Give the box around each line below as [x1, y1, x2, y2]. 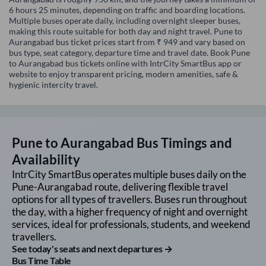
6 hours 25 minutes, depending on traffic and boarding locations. [9, 5, 245, 15]
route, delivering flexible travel [93, 180, 228, 194]
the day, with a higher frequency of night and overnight [12, 205, 248, 218]
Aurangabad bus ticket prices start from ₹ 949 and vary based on [9, 37, 245, 47]
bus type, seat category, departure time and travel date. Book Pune [9, 47, 250, 58]
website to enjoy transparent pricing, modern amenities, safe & [9, 69, 238, 80]
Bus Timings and [134, 135, 232, 151]
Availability [12, 151, 80, 168]
